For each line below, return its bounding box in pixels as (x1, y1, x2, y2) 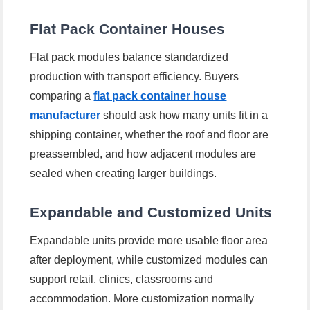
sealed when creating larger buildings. (30, 167, 217, 180)
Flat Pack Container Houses (30, 21, 226, 37)
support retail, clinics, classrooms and (30, 273, 214, 286)
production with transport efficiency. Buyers (30, 71, 239, 83)
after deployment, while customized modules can (30, 254, 268, 266)
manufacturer (30, 109, 104, 122)
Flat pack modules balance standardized (30, 51, 229, 64)
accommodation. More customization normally (30, 293, 255, 305)
